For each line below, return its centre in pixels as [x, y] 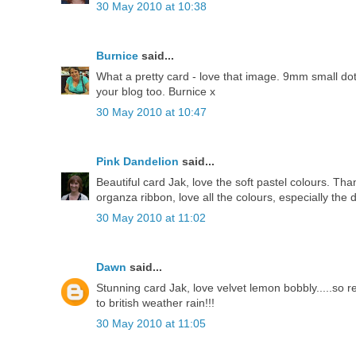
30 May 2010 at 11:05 [151, 324]
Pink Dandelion [137, 162]
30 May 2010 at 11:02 [151, 218]
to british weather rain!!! [155, 303]
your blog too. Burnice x [156, 92]
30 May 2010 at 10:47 [151, 112]
